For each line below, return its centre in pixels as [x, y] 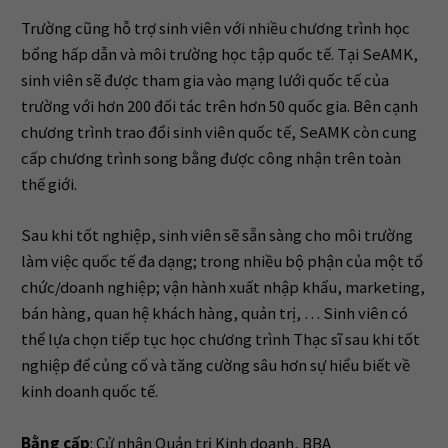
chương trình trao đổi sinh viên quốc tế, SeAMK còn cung [218, 132]
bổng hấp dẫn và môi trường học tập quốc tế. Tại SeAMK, [219, 54]
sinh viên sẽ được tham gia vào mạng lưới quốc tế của [204, 80]
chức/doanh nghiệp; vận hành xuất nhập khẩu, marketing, [222, 288]
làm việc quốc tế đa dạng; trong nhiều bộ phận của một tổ [221, 262]
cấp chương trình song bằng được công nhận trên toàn [210, 158]
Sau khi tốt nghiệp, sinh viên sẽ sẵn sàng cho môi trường [216, 236]
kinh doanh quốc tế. [89, 392]
